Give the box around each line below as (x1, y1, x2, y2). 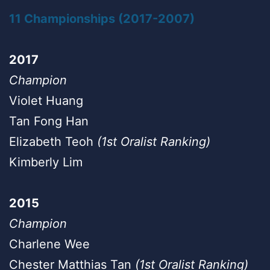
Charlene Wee (9, 237, 90, 251)
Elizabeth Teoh (9, 134, 97, 149)
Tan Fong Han (9, 114, 89, 128)
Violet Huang (9, 93, 83, 108)
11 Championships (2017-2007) (9, 11, 195, 26)
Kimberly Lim (9, 155, 83, 169)
